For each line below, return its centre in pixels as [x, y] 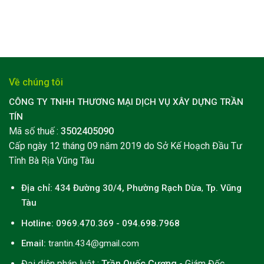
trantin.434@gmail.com [93, 244]
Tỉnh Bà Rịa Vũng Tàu [53, 161]
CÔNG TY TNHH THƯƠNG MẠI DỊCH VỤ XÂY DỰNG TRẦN [126, 102]
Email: [33, 244]
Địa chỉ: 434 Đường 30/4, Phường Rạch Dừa [111, 188]
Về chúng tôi [36, 82]
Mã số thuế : [35, 131]
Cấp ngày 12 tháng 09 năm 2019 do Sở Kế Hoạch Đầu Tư [126, 146]
